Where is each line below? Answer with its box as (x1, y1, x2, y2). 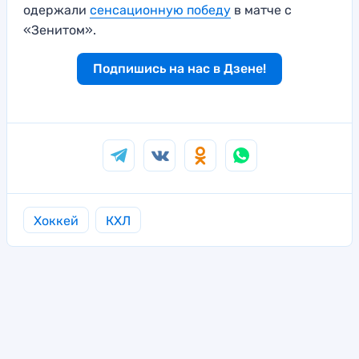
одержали (23, 2, 90, 18)
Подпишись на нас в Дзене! (93, 61, 266, 77)
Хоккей (34, 213, 79, 229)
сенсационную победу (90, 2, 231, 18)
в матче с (231, 2, 292, 18)
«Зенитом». (23, 22, 96, 38)
